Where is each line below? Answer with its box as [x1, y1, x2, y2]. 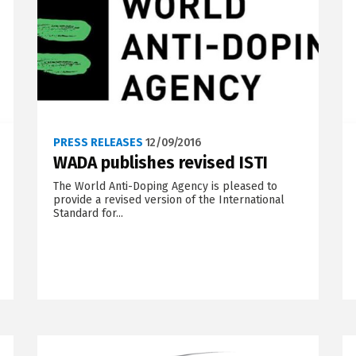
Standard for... [52, 206, 123, 220]
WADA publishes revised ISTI [52, 152, 268, 173]
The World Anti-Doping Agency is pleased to [52, 179, 277, 193]
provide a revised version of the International [52, 192, 284, 207]
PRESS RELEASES [52, 135, 143, 149]
